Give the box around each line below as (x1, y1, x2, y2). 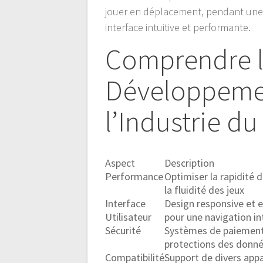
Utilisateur (105, 210, 152, 224)
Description (164, 156, 215, 170)
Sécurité (105, 224, 141, 238)
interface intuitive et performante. (105, 21, 251, 35)
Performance (105, 170, 164, 184)
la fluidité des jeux (164, 183, 245, 197)
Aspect (105, 156, 136, 170)
